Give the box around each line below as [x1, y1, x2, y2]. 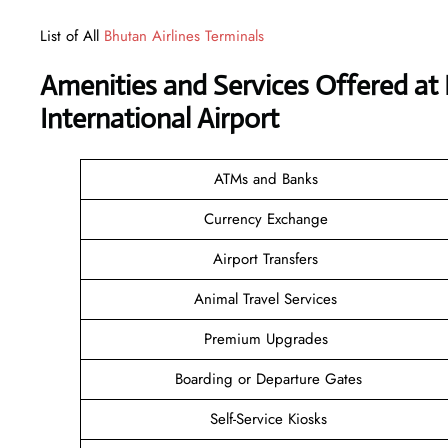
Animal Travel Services [194, 287, 342, 310]
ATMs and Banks [213, 167, 323, 190]
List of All [40, 24, 104, 47]
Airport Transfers [213, 247, 323, 270]
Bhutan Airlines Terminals [104, 24, 264, 47]
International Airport [40, 100, 279, 136]
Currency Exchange [203, 207, 333, 230]
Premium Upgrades [203, 327, 333, 350]
